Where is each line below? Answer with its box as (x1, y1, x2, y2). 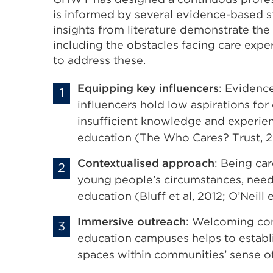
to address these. (53, 53, 146, 66)
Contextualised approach (77, 156, 214, 169)
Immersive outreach (77, 214, 186, 228)
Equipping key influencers (77, 81, 219, 94)
